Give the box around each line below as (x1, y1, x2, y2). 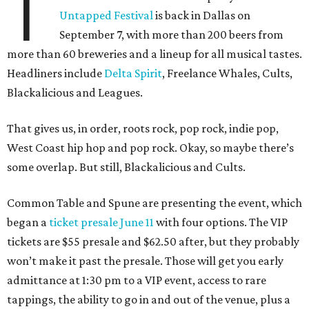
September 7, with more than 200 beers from (59, 28, 284, 42)
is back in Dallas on (153, 8, 251, 23)
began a (7, 215, 49, 230)
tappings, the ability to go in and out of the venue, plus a (7, 292, 290, 307)
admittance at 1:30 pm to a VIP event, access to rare (7, 273, 266, 288)
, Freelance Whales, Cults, (162, 66, 292, 81)
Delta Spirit (104, 66, 162, 81)
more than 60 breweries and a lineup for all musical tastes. (7, 47, 302, 61)
